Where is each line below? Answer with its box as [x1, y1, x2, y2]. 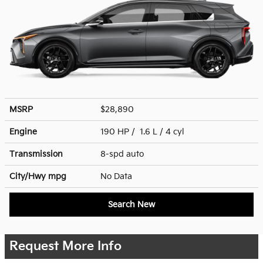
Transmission [9, 149, 63, 159]
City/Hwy [9, 171, 48, 181]
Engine [9, 126, 37, 137]
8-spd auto [100, 149, 146, 159]
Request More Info [9, 238, 122, 254]
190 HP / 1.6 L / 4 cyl [100, 126, 187, 137]
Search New [108, 199, 155, 210]
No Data [100, 171, 137, 181]
